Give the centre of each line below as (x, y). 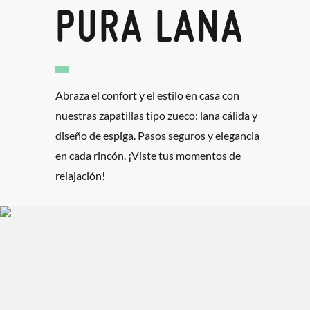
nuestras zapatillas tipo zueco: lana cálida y (156, 115)
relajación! (80, 175)
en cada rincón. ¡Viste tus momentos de (148, 155)
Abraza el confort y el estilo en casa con (147, 95)
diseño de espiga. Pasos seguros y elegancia (157, 135)
